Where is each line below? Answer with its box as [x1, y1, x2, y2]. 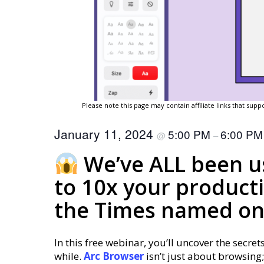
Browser [103, 249, 144, 263]
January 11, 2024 [54, 124, 157, 143]
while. [54, 249, 84, 263]
